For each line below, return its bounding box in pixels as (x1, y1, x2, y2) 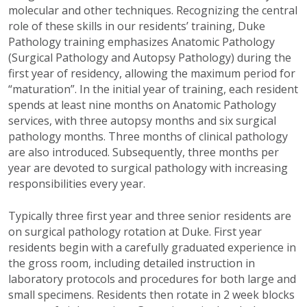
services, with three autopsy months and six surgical (8, 113, 276, 129)
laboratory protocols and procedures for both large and (8, 271, 296, 287)
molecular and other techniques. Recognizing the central (8, 3, 297, 19)
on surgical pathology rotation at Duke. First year (8, 224, 262, 240)
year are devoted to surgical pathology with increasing (8, 160, 288, 176)
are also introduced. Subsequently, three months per (8, 145, 279, 160)
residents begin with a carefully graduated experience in (8, 240, 296, 256)
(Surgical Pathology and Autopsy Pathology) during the (8, 50, 291, 66)
